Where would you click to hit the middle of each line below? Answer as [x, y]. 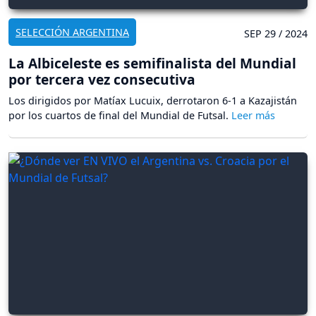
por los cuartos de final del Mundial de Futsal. [120, 115]
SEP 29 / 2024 [276, 33]
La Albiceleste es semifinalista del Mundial [152, 63]
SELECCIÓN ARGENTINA [72, 32]
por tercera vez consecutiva [102, 79]
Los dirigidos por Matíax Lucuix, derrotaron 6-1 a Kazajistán [153, 100]
